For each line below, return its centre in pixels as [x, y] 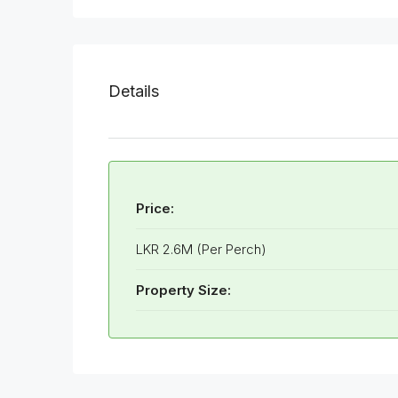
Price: [155, 208]
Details [134, 91]
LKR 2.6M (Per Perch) [201, 249]
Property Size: [183, 290]
